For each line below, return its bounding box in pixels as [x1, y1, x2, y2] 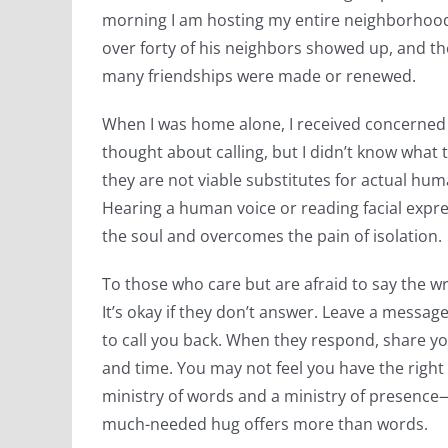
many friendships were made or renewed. [102, 65, 416, 87]
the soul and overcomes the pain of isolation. [102, 225, 442, 247]
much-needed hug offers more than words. [102, 413, 428, 435]
